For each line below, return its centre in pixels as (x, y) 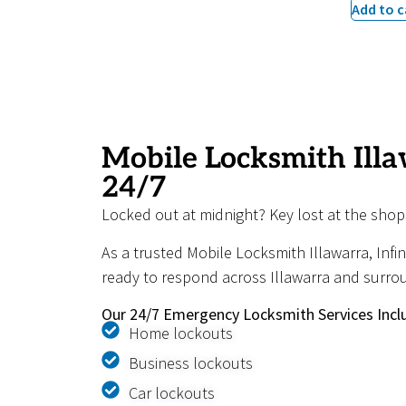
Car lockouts (172, 393)
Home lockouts (181, 333)
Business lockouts (191, 363)
